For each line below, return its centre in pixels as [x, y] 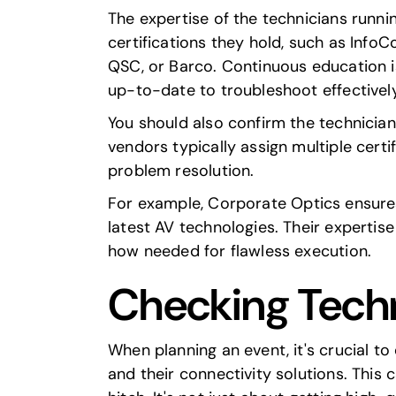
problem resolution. [181, 171]
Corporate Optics [274, 203]
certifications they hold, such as [229, 42]
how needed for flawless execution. [240, 251]
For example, [158, 203]
